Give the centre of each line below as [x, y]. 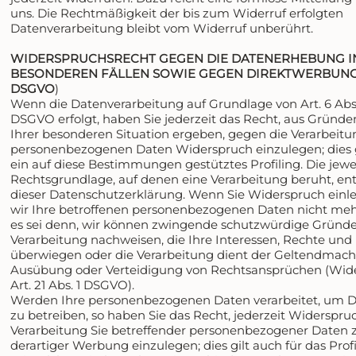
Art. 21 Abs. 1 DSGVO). [73, 285]
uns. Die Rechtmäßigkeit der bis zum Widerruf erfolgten [177, 14]
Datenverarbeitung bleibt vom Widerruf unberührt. [162, 29]
